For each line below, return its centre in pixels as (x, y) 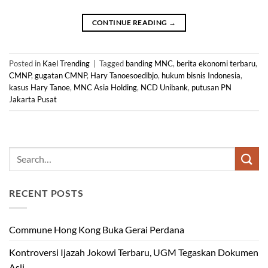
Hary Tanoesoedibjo (124, 76)
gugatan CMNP (61, 76)
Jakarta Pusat (33, 100)
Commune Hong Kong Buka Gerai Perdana (97, 229)
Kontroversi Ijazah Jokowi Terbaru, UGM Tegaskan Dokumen (134, 252)
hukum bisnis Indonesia (201, 76)
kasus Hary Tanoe (39, 88)
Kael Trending (66, 64)
